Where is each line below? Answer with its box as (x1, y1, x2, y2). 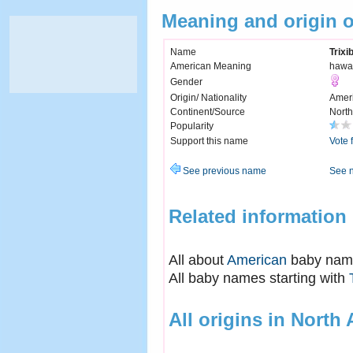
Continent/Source (170, 106, 245, 118)
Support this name (170, 136, 248, 147)
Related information (169, 205, 347, 227)
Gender (170, 76, 203, 88)
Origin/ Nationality (170, 92, 247, 104)
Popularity (170, 121, 214, 132)
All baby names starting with (169, 269, 349, 286)
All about (169, 251, 227, 268)
